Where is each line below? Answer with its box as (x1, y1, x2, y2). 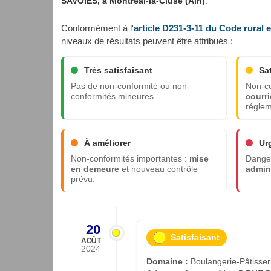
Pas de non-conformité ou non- (71, 81, 190, 91)
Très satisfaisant (84, 65, 152, 75)
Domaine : (146, 256, 188, 267)
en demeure (71, 164, 119, 174)
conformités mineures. (71, 91, 156, 101)
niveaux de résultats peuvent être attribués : (61, 35, 233, 46)
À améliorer (84, 137, 131, 148)
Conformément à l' (61, 22, 134, 33)
